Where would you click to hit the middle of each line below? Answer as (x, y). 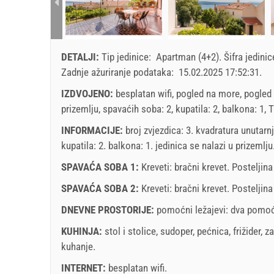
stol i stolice (130, 231)
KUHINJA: (83, 231)
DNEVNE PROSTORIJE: (109, 209)
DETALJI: (81, 57)
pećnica (213, 231)
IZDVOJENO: (88, 93)
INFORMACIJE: (93, 130)
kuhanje (77, 246)
